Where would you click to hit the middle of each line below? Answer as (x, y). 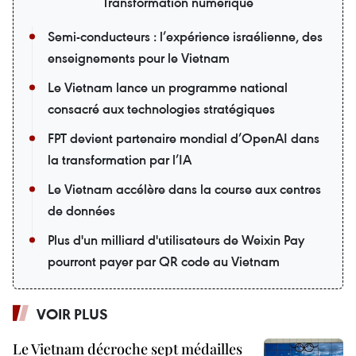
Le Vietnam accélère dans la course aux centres (184, 190)
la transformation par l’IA (120, 160)
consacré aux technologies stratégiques (161, 109)
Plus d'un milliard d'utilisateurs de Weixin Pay (176, 240)
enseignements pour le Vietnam (139, 58)
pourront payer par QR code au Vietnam (164, 262)
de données (81, 211)
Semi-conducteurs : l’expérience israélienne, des (185, 37)
